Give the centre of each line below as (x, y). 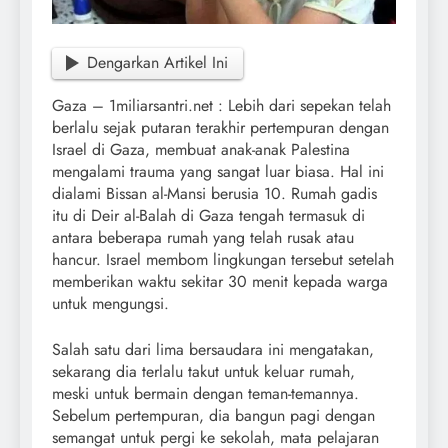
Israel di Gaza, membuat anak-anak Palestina (201, 150)
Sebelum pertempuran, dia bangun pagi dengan (213, 416)
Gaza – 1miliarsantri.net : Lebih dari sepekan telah (221, 106)
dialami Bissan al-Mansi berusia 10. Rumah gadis (214, 194)
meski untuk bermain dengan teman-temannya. (205, 394)
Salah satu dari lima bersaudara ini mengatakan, (213, 350)
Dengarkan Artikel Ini (158, 63)
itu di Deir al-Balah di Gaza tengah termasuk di (208, 216)
